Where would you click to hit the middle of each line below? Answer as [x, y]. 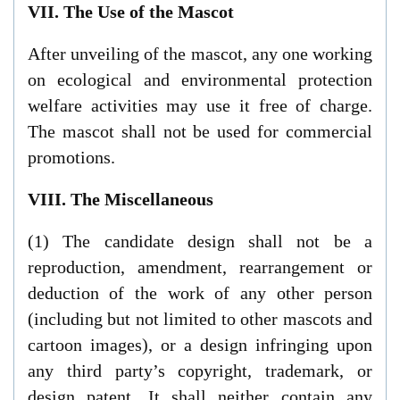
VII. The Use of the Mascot [130, 12]
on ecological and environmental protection [200, 80]
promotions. [71, 158]
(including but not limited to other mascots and [200, 318]
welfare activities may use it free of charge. [200, 106]
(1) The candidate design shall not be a [200, 241]
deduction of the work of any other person [200, 292]
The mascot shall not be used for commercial [200, 132]
